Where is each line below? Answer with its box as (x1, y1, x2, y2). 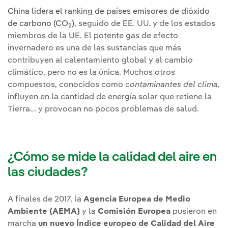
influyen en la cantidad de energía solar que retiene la (8, 93, 212, 102)
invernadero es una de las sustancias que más (8, 44, 181, 53)
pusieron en (170, 207, 217, 216)
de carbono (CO (8, 20, 68, 28)
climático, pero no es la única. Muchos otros (8, 69, 175, 77)
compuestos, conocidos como (8, 81, 125, 90)
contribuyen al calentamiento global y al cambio (8, 56, 193, 65)
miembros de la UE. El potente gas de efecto (8, 32, 178, 41)
